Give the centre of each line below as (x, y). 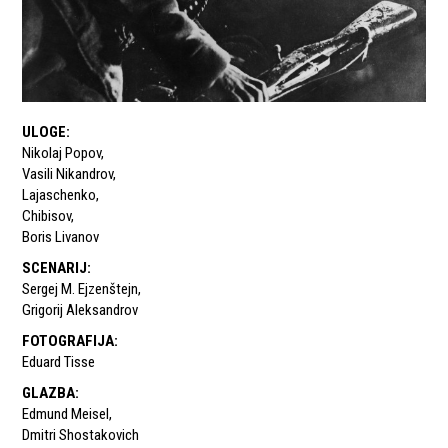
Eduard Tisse (59, 362)
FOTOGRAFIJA (68, 341)
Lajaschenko (59, 195)
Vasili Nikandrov (68, 174)
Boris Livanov (61, 237)
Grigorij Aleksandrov (80, 310)
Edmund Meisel (66, 414)
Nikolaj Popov (62, 153)
